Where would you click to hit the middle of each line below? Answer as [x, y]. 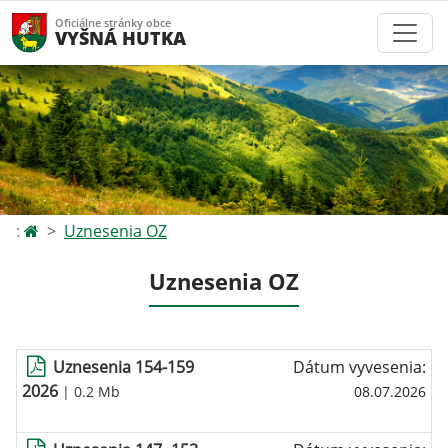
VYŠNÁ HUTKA [120, 37]
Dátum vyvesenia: [359, 367]
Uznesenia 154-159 [124, 367]
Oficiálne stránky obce [113, 22]
